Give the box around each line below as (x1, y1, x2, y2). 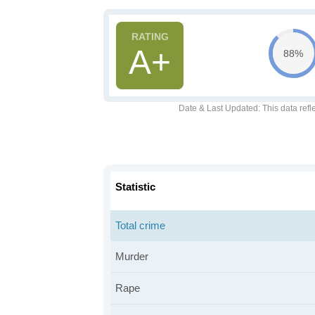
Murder (115, 250, 148, 262)
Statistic (115, 181, 155, 193)
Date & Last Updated (179, 103, 258, 113)
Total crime (115, 219, 165, 231)
